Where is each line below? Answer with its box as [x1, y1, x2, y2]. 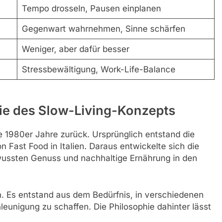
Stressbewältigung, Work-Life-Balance [21, 64, 175, 74]
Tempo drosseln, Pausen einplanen [21, 3, 161, 13]
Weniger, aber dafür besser [21, 44, 129, 54]
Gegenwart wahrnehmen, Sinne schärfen [21, 23, 185, 34]
